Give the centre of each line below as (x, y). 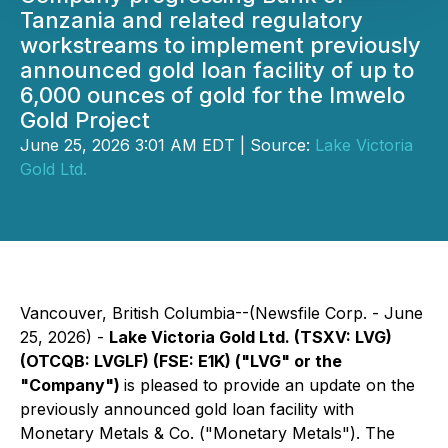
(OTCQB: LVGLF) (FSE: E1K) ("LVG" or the (181, 361)
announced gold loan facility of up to (217, 70)
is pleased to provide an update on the (269, 385)
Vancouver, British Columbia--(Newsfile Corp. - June (221, 313)
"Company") (72, 385)
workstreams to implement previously (220, 45)
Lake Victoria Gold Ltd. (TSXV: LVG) (250, 337)
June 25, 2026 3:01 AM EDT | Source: (167, 145)
